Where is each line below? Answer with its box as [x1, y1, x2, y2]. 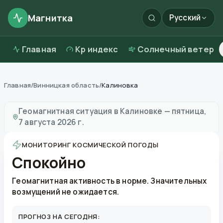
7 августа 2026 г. [18, 117, 84, 127]
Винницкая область [33, 81, 100, 90]
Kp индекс [75, 44, 118, 55]
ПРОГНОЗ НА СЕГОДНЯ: [18, 212, 101, 222]
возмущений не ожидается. [12, 187, 119, 198]
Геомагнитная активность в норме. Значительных [12, 176, 207, 187]
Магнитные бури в [3, 93, 79, 104]
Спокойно [12, 152, 86, 173]
